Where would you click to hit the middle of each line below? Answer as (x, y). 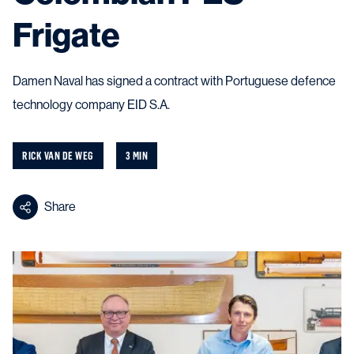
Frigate (66, 36)
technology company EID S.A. (91, 105)
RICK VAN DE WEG (58, 155)
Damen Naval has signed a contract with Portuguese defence (174, 81)
